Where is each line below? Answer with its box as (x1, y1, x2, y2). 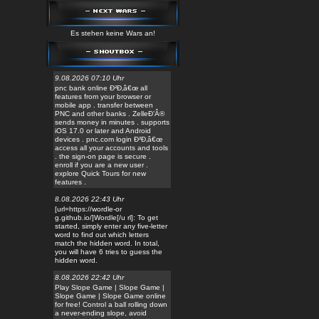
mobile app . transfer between (55, 101, 153, 109)
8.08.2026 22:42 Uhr (55, 273, 124, 281)
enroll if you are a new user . (55, 161, 148, 169)
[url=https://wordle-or (55, 205, 122, 213)
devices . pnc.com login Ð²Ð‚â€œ (55, 135, 162, 143)
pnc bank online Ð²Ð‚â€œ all (55, 84, 147, 92)
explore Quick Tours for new (55, 169, 146, 177)
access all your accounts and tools (55, 144, 168, 152)
